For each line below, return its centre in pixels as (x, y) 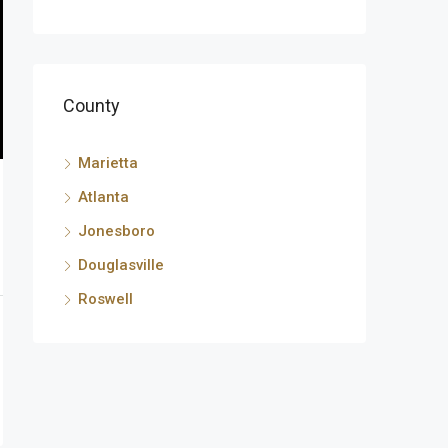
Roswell (105, 299)
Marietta (108, 163)
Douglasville (121, 265)
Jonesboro (116, 231)
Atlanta (103, 197)
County (91, 105)
